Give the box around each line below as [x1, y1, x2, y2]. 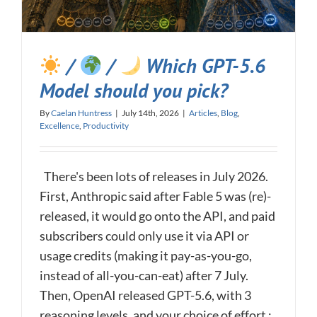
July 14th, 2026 [122, 108, 179, 119]
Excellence [40, 120, 79, 132]
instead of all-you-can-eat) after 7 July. [40, 267, 248, 284]
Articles [189, 108, 217, 119]
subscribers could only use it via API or [40, 228, 249, 244]
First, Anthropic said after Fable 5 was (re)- [40, 188, 271, 204]
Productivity [83, 120, 129, 132]
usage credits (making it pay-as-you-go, [40, 248, 252, 264]
